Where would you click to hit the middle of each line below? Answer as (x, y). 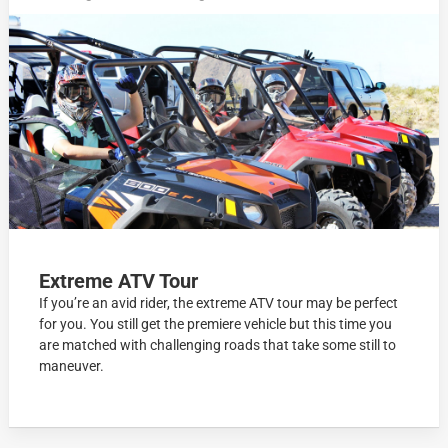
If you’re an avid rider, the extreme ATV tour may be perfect (219, 302)
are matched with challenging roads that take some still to (218, 344)
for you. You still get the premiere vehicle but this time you (216, 323)
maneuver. (72, 365)
